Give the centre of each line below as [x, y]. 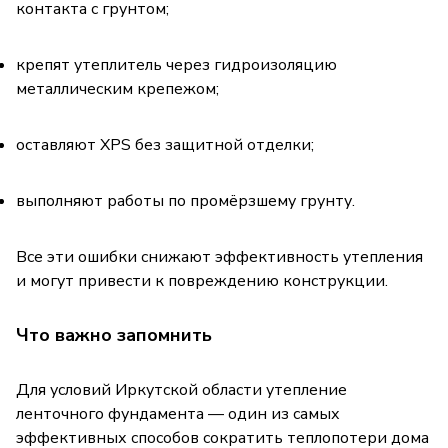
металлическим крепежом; [117, 88]
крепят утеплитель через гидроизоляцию [176, 64]
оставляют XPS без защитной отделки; [165, 144]
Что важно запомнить [114, 334]
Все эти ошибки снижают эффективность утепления [219, 256]
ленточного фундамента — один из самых [178, 413]
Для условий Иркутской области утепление [181, 389]
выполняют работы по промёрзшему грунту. [185, 200]
